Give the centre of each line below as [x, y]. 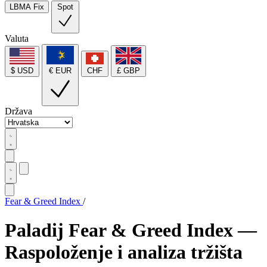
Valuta [17, 38]
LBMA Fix [27, 7]
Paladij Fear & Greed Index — [131, 230]
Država [18, 111]
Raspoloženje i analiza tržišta [124, 252]
